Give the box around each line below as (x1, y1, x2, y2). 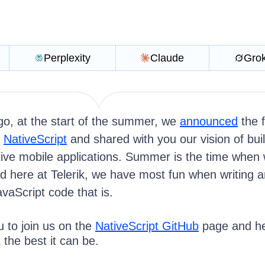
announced (180, 115, 238, 128)
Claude (150, 52, 185, 64)
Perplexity (43, 52, 91, 64)
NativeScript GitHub (95, 219, 199, 233)
